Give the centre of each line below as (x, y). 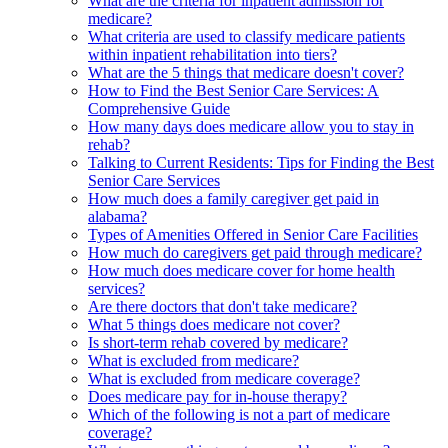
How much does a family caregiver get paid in (233, 199)
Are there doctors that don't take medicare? (222, 307)
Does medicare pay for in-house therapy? (217, 397)
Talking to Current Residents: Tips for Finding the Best (261, 163)
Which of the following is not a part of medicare (239, 415)
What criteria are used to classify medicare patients (246, 37)
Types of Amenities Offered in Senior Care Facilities (253, 235)
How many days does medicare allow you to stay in (251, 127)
